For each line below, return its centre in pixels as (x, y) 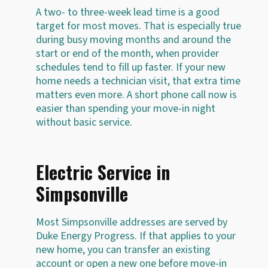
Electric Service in (103, 172)
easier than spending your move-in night (126, 108)
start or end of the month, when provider (127, 53)
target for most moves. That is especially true (138, 26)
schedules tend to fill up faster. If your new (131, 67)
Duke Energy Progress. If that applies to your (136, 236)
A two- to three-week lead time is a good (128, 12)
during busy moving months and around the (133, 39)
